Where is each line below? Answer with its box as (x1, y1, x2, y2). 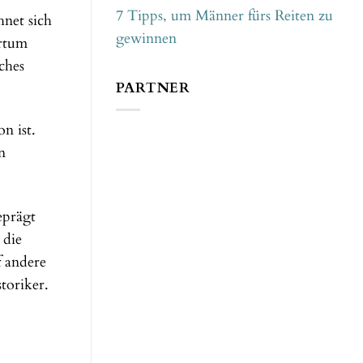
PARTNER (116, 78, 191, 97)
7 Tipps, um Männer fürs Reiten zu (116, 6, 333, 26)
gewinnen (116, 29, 177, 49)
